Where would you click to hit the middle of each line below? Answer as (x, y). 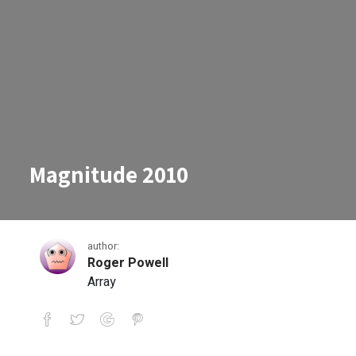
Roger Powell (128, 263)
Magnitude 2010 (109, 174)
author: (104, 246)
